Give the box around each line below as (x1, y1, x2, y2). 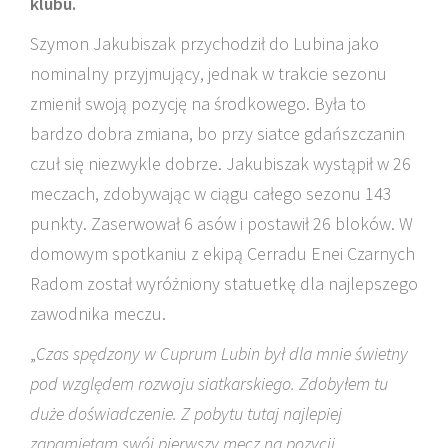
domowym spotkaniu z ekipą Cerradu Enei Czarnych (30, 242, 415, 265)
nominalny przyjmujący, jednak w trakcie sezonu (30, 62, 387, 85)
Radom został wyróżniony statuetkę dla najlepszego (30, 272, 418, 295)
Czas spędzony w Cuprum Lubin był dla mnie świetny (36, 342, 408, 365)
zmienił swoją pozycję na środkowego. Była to (30, 92, 366, 115)
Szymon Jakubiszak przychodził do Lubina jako (30, 32, 379, 55)
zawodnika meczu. (30, 302, 166, 325)
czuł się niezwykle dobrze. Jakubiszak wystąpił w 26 (30, 152, 411, 175)
